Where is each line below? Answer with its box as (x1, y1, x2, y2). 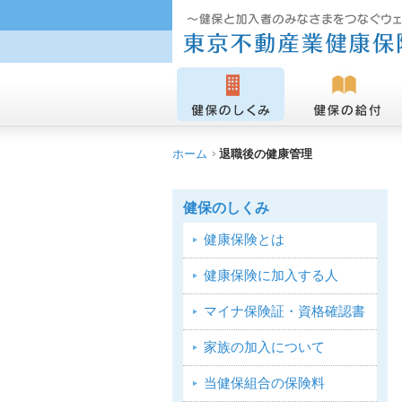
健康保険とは (204, 232, 284, 247)
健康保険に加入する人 (204, 268, 338, 283)
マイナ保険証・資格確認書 (204, 304, 365, 319)
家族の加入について (204, 340, 325, 354)
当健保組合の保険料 (204, 376, 325, 390)
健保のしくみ (183, 200, 269, 215)
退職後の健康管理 (219, 147, 312, 161)
